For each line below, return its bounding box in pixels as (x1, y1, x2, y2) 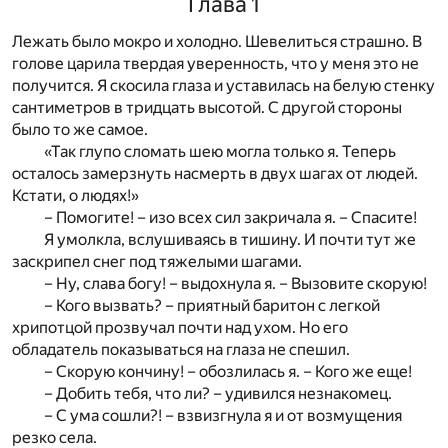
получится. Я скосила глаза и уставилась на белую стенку (12, 76, 435, 96)
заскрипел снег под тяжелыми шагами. (12, 252, 302, 272)
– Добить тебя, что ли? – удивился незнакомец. (44, 384, 392, 404)
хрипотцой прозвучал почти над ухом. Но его (12, 318, 348, 338)
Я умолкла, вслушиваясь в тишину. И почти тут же (44, 230, 416, 250)
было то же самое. (12, 120, 148, 140)
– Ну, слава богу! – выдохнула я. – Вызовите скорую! (44, 274, 427, 294)
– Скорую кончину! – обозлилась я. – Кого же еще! (44, 362, 412, 382)
